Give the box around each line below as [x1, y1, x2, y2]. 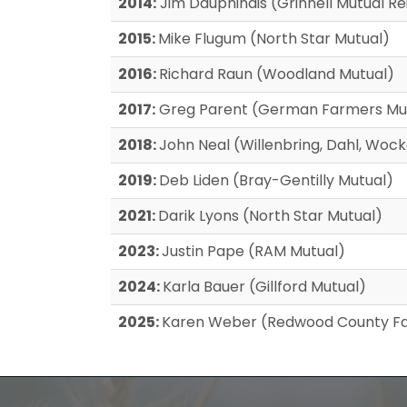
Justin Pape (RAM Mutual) [162, 241, 345, 262]
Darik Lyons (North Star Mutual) [158, 205, 382, 226]
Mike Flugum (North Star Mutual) [158, 28, 390, 49]
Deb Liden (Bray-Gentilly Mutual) [159, 170, 393, 191]
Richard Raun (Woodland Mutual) [159, 64, 394, 84]
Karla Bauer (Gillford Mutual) [163, 276, 366, 297]
